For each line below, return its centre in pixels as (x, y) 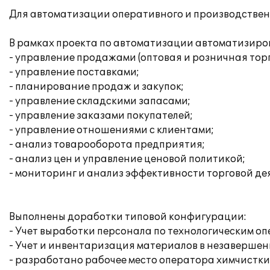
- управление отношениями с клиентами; (111, 130)
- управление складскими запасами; (100, 101)
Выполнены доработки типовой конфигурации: (128, 217)
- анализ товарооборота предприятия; (107, 145)
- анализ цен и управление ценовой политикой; (127, 159)
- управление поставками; (74, 72)
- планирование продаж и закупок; (96, 87)
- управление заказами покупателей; (101, 116)
